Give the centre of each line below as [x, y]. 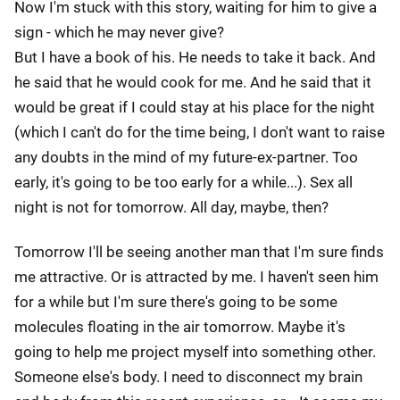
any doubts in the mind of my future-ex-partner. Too [186, 157]
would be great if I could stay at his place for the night [195, 107]
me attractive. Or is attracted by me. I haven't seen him [196, 277]
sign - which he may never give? [119, 32]
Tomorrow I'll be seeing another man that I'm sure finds [199, 252]
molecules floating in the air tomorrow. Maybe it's [180, 327]
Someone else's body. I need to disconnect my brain [188, 377]
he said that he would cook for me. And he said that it [193, 82]
